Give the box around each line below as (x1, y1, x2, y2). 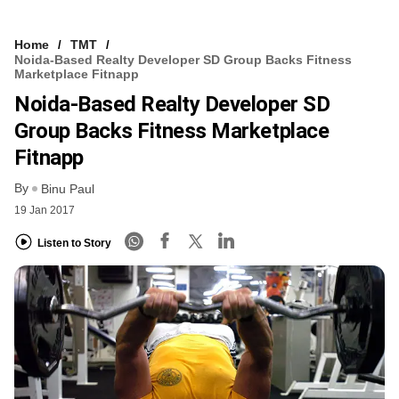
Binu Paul (41, 182, 94, 197)
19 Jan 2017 (14, 204, 75, 217)
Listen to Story (37, 236, 111, 249)
